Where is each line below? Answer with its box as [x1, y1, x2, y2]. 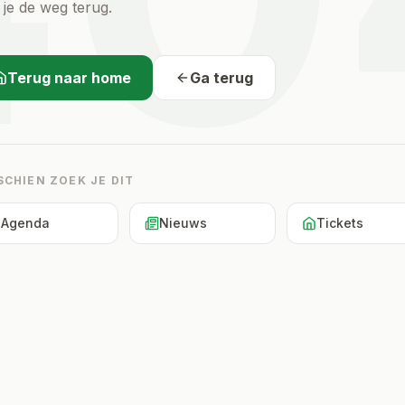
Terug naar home [7, 68, 131, 87]
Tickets [316, 214, 364, 231]
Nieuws [158, 214, 207, 231]
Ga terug [190, 68, 253, 87]
